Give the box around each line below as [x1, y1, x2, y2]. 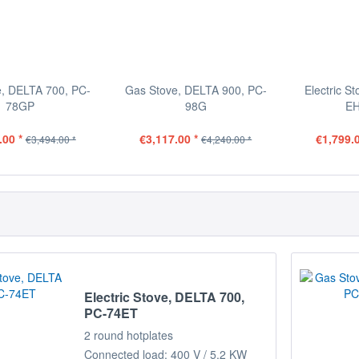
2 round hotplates [84, 327, 174, 344]
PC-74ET [84, 304, 139, 323]
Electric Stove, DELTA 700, [84, 288, 245, 307]
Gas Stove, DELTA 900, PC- [124, 82, 267, 98]
